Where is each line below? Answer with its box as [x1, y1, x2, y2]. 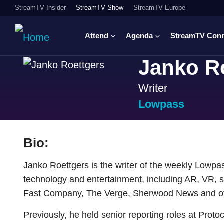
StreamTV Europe [133, 4, 185, 11]
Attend [85, 31, 108, 40]
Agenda [126, 31, 153, 40]
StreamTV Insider [15, 4, 66, 11]
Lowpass [138, 98, 184, 110]
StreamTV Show [76, 4, 123, 11]
